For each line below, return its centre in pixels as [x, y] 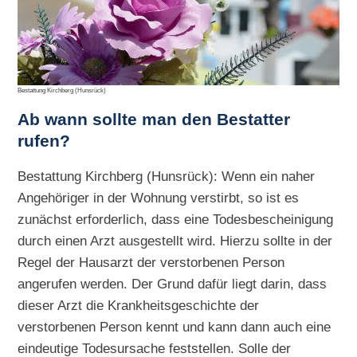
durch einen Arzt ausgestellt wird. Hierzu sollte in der [175, 241]
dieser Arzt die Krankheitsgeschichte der [139, 306]
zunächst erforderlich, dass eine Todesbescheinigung [176, 220]
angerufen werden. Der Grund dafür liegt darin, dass [173, 284]
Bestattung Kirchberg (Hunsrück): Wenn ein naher [167, 177]
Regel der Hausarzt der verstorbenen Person [151, 263]
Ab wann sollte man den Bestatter [154, 119]
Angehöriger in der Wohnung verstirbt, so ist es [159, 198]
